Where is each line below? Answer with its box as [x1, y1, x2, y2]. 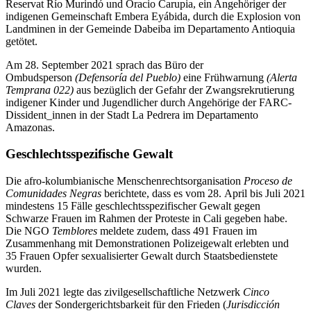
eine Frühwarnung [180, 71, 267, 83]
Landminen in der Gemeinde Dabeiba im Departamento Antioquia [6, 22, 295, 35]
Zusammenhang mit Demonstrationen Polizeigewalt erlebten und [6, 237, 289, 250]
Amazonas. [6, 121, 55, 133]
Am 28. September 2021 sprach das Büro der [6, 58, 203, 71]
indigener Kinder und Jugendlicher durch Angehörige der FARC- [6, 96, 292, 108]
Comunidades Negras [6, 187, 101, 200]
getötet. [6, 35, 37, 47]
